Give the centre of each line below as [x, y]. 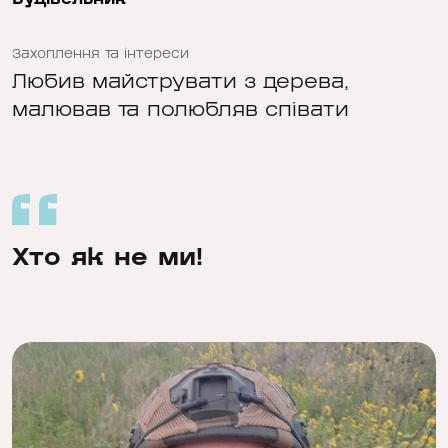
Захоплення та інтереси [100, 53]
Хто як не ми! [107, 257]
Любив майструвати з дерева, [180, 81]
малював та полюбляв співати [180, 109]
